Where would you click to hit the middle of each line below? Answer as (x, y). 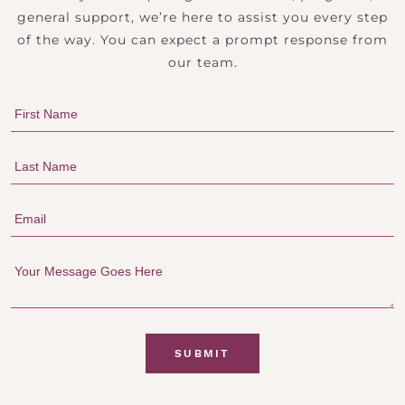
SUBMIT (202, 353)
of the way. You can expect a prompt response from (202, 39)
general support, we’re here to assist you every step (202, 17)
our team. (202, 62)
